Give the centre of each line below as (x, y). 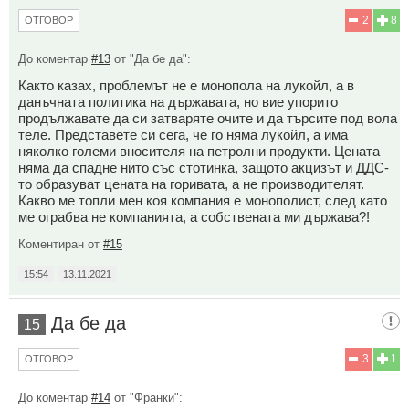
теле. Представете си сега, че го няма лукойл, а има (183, 135)
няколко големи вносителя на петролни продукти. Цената (199, 152)
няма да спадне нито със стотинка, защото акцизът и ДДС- (204, 168)
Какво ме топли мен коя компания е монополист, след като (203, 201)
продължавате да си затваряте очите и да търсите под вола (208, 119)
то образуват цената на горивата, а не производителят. (191, 184)
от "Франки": (147, 398)
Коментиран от (61, 245)
